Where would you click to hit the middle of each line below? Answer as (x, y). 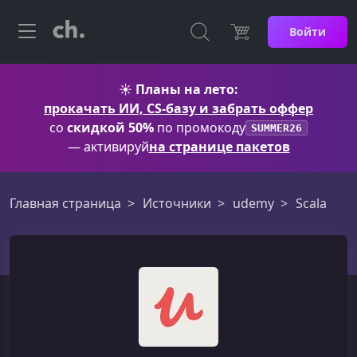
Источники (177, 203)
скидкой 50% (110, 127)
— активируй (108, 147)
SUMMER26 (277, 127)
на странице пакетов (219, 147)
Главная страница (65, 203)
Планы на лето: (187, 89)
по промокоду (200, 127)
